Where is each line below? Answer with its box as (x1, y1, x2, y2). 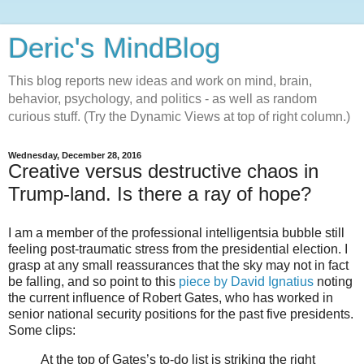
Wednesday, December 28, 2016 (8, 150, 141, 160)
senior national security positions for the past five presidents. (8, 306, 353, 321)
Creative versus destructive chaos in (8, 160, 318, 182)
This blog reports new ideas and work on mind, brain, (8, 74, 312, 88)
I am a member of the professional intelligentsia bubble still (8, 225, 344, 240)
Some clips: (8, 323, 76, 337)
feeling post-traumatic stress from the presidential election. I (8, 241, 348, 256)
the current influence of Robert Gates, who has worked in (8, 290, 333, 305)
